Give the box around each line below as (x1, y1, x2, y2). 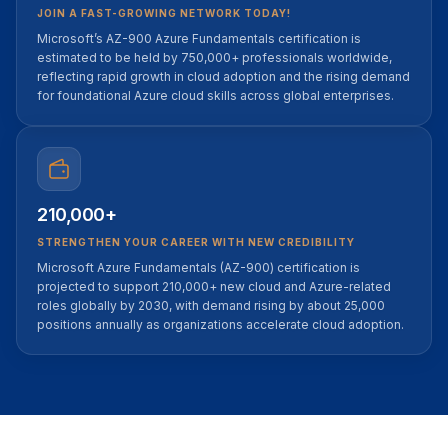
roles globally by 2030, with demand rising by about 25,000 (37, 298, 385, 313)
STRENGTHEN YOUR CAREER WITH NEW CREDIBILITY (37, 236, 355, 248)
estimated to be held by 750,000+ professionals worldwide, (37, 50, 392, 65)
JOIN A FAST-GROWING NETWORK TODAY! (37, 7, 291, 19)
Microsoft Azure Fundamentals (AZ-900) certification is (37, 260, 360, 275)
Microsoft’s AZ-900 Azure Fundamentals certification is (37, 31, 361, 46)
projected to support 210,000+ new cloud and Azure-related (37, 279, 391, 294)
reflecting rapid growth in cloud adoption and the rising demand (37, 69, 410, 84)
